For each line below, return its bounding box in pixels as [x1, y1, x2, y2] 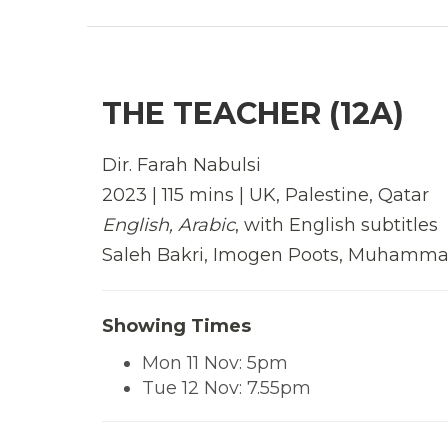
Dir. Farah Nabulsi [102, 153, 261, 176]
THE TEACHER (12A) [102, 94, 404, 132]
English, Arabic [102, 213, 235, 236]
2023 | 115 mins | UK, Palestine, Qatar [102, 183, 429, 206]
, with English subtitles [235, 213, 438, 236]
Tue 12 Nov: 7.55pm [142, 376, 311, 399]
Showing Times [102, 314, 251, 337]
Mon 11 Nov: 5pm [142, 351, 288, 374]
